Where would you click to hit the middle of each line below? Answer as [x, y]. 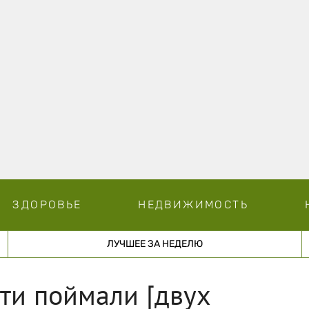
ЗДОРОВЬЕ [47, 204]
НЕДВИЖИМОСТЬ [193, 204]
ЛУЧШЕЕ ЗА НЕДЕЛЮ [154, 243]
